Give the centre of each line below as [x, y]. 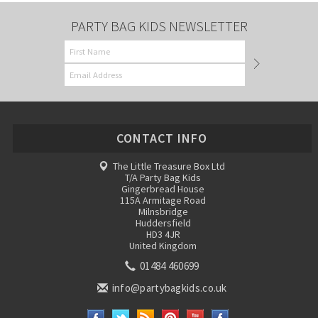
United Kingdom [163, 246]
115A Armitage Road [163, 200]
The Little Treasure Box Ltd [168, 166]
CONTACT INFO [162, 138]
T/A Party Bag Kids [163, 177]
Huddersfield [163, 223]
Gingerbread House [163, 189]
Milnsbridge [163, 212]
